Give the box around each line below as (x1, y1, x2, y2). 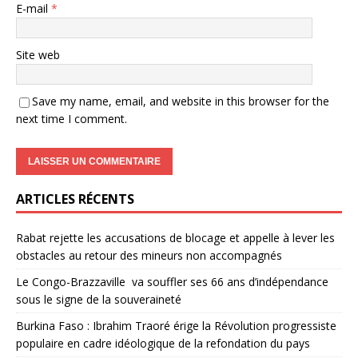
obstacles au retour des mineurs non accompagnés (16, 248, 282, 264)
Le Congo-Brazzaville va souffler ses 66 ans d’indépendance (16, 274, 328, 290)
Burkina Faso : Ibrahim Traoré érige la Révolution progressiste (16, 318, 336, 334)
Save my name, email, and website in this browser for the (32, 93, 329, 109)
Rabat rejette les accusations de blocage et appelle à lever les (16, 230, 335, 246)
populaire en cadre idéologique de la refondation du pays (16, 336, 310, 352)
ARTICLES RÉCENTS (16, 190, 134, 209)
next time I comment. (16, 111, 127, 127)
